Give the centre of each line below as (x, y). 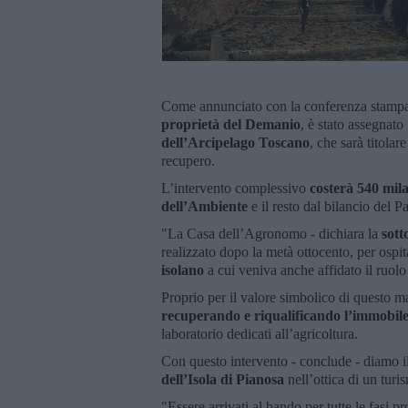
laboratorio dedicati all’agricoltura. (260, 333)
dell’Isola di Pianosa (224, 379)
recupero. (190, 160)
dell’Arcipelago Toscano (235, 142)
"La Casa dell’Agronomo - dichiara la (271, 233)
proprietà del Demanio (231, 124)
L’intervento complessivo (235, 188)
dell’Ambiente (204, 206)
